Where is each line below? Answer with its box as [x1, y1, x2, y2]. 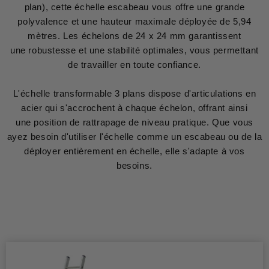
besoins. [116, 160, 153, 171]
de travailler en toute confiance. [68, 59, 201, 70]
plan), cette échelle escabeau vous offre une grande [24, 1, 245, 12]
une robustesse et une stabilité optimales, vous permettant [10, 44, 259, 55]
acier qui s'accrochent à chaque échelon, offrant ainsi [21, 102, 248, 113]
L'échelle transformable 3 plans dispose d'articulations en [13, 88, 256, 98]
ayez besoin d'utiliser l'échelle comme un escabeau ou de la [7, 131, 262, 142]
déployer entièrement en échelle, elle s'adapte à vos [24, 145, 245, 156]
